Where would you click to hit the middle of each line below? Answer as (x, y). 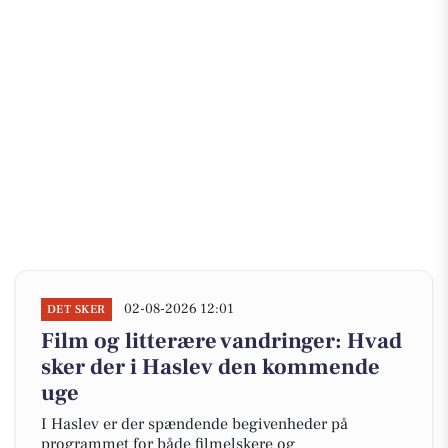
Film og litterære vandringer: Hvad (221, 341)
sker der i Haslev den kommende (210, 367)
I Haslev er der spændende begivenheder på (194, 424)
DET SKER (76, 309)
